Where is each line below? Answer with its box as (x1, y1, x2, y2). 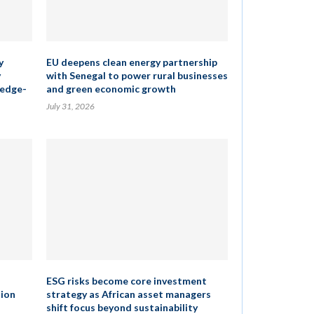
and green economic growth (46, 83, 176, 95)
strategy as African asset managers (46, 288, 211, 300)
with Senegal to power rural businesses (46, 69, 228, 81)
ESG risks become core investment (46, 275, 207, 287)
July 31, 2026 (46, 101, 95, 111)
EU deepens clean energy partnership (46, 56, 217, 68)
